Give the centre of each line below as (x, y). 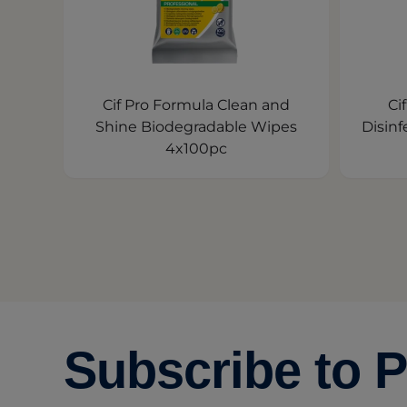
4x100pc (196, 149)
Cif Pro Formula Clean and (196, 105)
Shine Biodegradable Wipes (196, 127)
